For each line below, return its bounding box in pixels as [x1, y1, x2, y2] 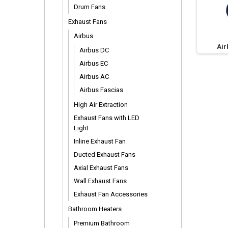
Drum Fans [74, 3, 105, 11]
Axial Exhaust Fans [74, 164, 128, 172]
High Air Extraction [74, 101, 128, 108]
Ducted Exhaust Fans [74, 151, 135, 158]
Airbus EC [79, 60, 108, 67]
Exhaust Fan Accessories [74, 190, 148, 198]
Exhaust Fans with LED [74, 114, 139, 122]
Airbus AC [79, 73, 109, 80]
